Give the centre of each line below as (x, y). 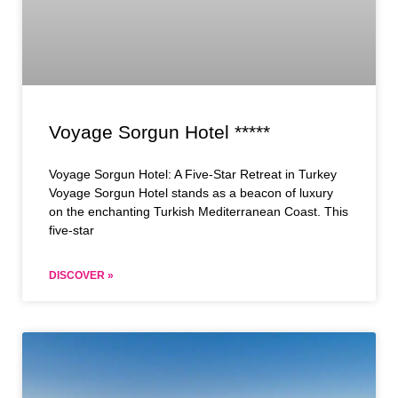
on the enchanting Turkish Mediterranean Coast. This (199, 212)
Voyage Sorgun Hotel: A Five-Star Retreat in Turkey (193, 175)
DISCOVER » (81, 276)
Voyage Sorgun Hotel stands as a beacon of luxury (191, 193)
